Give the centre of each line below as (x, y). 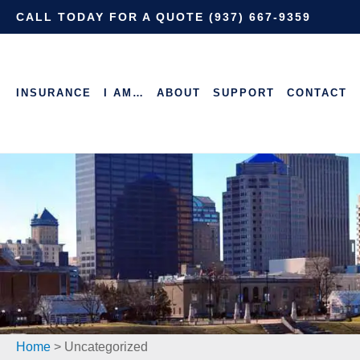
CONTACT (317, 92)
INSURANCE (54, 92)
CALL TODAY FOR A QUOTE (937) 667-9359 (164, 17)
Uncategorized (106, 346)
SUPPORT (244, 92)
